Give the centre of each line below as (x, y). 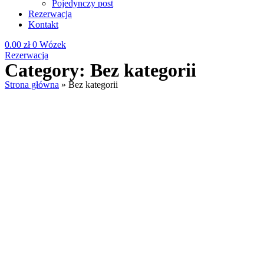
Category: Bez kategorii (100, 70)
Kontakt (43, 24)
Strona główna (32, 84)
